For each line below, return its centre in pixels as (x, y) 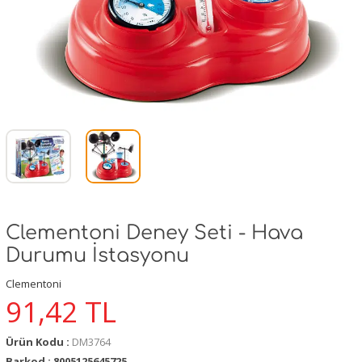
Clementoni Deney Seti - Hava (154, 233)
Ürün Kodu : (39, 341)
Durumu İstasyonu (97, 255)
